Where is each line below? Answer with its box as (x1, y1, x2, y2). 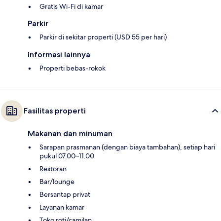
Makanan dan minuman (28, 129, 112, 139)
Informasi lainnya (28, 50, 90, 60)
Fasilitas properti (24, 106, 86, 116)
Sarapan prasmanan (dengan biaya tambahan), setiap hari (39, 143, 215, 152)
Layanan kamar (39, 203, 84, 212)
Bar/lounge (39, 177, 74, 186)
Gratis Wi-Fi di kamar (39, 2, 103, 11)
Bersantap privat (39, 190, 90, 199)
